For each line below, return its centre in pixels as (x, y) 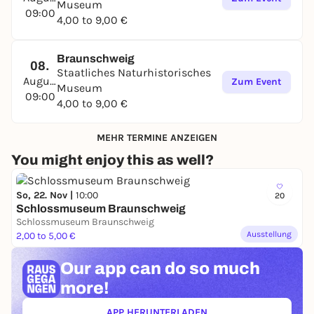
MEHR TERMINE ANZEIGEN (157, 137)
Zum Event (257, 82)
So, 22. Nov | (46, 195)
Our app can (111, 268)
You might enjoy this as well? (112, 160)
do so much (211, 268)
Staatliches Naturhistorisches (134, 73)
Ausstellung (269, 234)
